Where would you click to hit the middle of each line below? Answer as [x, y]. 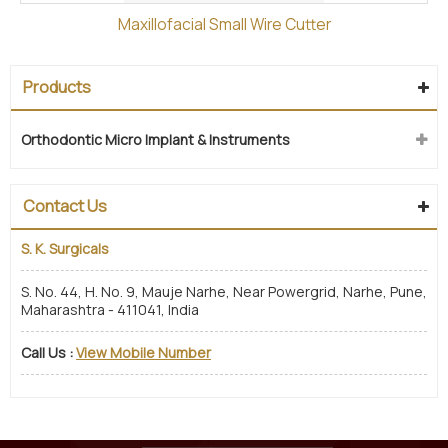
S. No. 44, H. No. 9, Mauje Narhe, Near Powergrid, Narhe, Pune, [224, 291]
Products [57, 86]
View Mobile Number [143, 352]
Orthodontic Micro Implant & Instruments [155, 139]
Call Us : [47, 352]
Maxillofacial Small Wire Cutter [224, 24]
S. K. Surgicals [65, 248]
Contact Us [65, 205]
